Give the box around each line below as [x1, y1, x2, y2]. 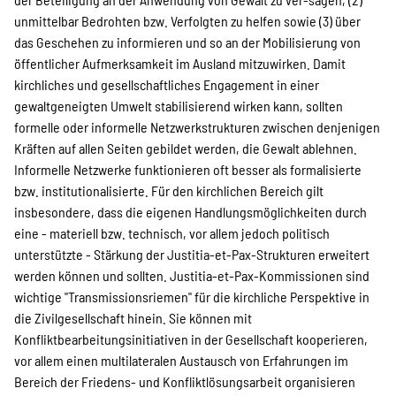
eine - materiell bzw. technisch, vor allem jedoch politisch [14, 225, 330, 241]
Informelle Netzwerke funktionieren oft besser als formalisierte [14, 161, 362, 178]
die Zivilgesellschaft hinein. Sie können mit [14, 309, 252, 326]
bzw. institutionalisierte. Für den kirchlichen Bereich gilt [14, 182, 324, 199]
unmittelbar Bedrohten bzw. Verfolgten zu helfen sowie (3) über [14, 12, 361, 29]
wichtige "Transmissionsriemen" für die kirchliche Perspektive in [14, 288, 369, 305]
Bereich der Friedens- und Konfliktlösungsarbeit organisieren [14, 373, 355, 390]
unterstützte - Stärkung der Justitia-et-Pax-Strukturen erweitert [14, 246, 369, 263]
